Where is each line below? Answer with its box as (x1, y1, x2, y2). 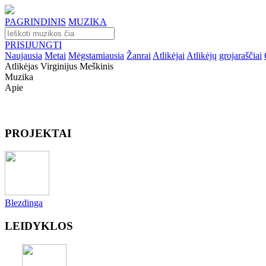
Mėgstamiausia (68, 50, 124, 61)
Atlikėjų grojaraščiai (186, 50, 262, 61)
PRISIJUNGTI (5, 40, 62, 50)
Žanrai (126, 50, 151, 61)
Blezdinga (5, 198, 43, 208)
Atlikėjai (153, 50, 185, 61)
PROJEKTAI (5, 126, 71, 140)
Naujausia (5, 50, 42, 61)
